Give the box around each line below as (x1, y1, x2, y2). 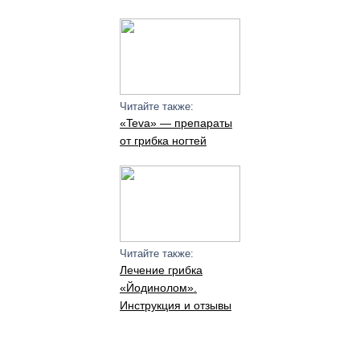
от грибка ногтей (119, 134, 207, 147)
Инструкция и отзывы (119, 299, 231, 312)
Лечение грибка (119, 264, 202, 276)
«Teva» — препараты (119, 117, 232, 129)
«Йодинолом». (119, 281, 197, 294)
